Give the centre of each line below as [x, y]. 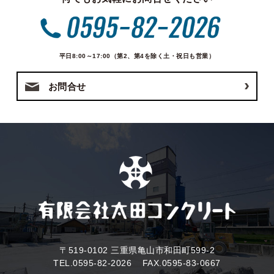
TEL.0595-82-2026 [93, 263]
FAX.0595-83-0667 [181, 263]
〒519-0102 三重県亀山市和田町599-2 [137, 250]
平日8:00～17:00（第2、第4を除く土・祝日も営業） [137, 56]
